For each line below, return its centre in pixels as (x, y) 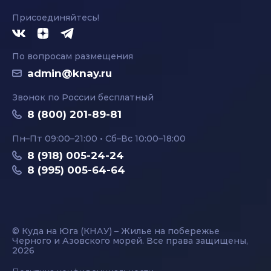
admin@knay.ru (70, 73)
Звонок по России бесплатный (83, 97)
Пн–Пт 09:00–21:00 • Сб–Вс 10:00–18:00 (99, 139)
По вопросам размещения (73, 56)
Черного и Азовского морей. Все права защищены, (130, 241)
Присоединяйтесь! (56, 18)
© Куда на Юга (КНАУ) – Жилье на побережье (116, 231)
